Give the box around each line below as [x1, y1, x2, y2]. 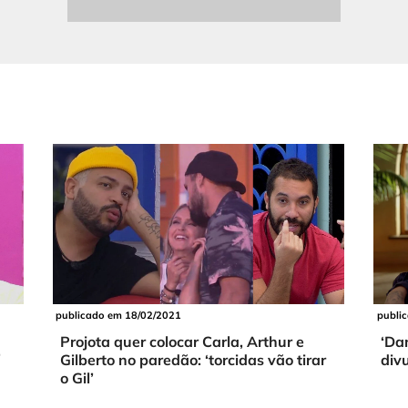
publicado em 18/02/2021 [55, 308, 181, 321]
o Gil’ [59, 368, 94, 387]
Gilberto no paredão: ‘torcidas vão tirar [59, 350, 326, 369]
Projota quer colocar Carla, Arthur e [59, 331, 304, 351]
